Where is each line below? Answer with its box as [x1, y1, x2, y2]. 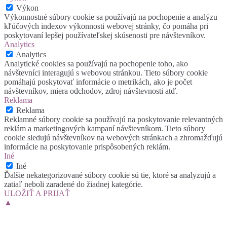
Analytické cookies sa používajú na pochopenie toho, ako [4, 59, 188, 68]
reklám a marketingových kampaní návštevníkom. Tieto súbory [4, 124, 205, 133]
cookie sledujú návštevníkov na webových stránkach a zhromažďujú [4, 133, 222, 142]
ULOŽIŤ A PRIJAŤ [4, 189, 70, 198]
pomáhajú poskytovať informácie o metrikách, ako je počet [4, 78, 192, 87]
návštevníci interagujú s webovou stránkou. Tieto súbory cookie [4, 68, 208, 78]
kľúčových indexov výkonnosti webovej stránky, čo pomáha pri [4, 22, 208, 31]
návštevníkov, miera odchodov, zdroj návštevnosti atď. [4, 87, 178, 96]
